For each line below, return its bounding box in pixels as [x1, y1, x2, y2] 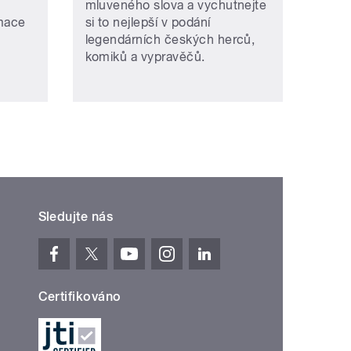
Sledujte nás [38, 208, 114, 224]
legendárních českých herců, [85, 31, 255, 47]
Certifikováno [38, 288, 121, 304]
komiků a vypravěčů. [85, 49, 205, 64]
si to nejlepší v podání [85, 14, 211, 30]
